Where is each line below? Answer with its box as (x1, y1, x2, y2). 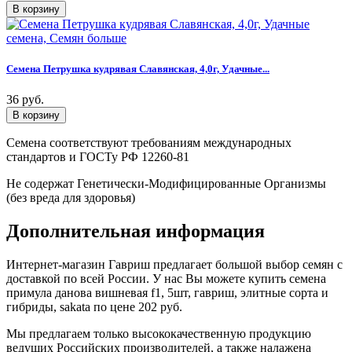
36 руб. (6, 93, 44, 107)
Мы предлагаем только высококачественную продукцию (6, 327, 311, 341)
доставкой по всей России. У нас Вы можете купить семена (6, 272, 326, 286)
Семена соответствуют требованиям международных (6, 136, 291, 150)
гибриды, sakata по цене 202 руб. (6, 300, 182, 314)
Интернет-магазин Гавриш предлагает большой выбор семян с (6, 258, 343, 272)
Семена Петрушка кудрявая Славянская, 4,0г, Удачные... (6, 63, 269, 75)
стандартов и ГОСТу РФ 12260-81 (6, 150, 189, 164)
